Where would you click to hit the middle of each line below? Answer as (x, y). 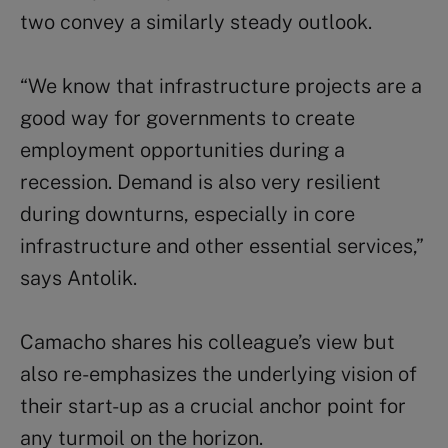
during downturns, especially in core (187, 213)
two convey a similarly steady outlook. (196, 21)
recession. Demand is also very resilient (200, 181)
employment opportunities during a (182, 149)
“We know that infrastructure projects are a (221, 85)
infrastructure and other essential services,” (221, 245)
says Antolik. (78, 277)
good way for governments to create (187, 117)
